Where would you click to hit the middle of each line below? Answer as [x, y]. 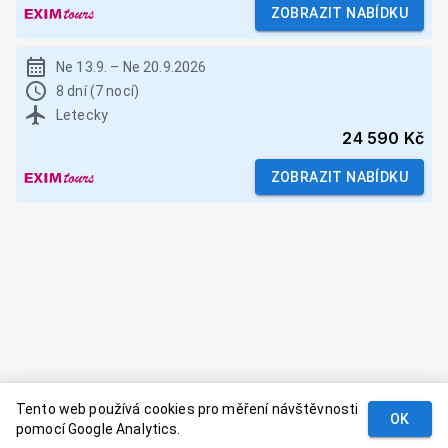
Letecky [82, 115]
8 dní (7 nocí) [98, 91]
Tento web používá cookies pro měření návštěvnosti [187, 409]
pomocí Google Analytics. [98, 429]
